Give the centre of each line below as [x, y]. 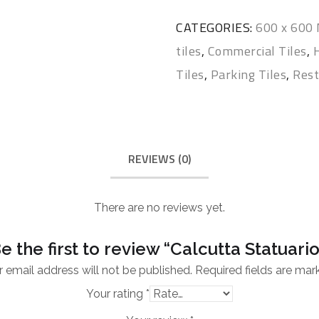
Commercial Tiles [257, 51]
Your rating [116, 293]
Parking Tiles [249, 74]
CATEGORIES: [216, 27]
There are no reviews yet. [159, 207]
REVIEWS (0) [159, 159]
